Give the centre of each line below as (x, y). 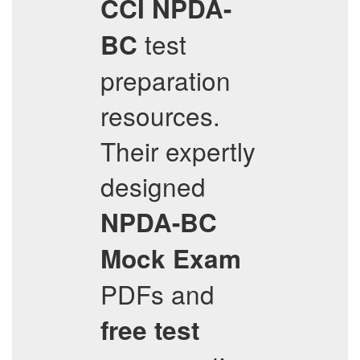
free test (150, 330)
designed (153, 186)
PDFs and (157, 294)
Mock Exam (171, 258)
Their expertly (178, 151)
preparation (166, 80)
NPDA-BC (159, 222)
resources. (160, 115)
